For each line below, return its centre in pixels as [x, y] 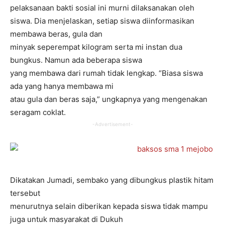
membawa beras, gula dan [56, 34]
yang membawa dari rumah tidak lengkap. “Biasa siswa [106, 73]
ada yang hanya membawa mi [62, 86]
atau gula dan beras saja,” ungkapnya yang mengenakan [109, 99]
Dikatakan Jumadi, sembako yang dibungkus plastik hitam [112, 180]
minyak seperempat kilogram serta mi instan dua [96, 47]
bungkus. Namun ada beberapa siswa [76, 60]
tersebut [25, 193]
